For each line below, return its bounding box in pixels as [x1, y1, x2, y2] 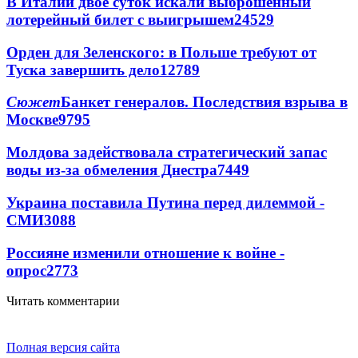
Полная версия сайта [6, 340, 120, 355]
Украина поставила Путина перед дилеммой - [6, 193, 324, 211]
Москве [6, 111, 58, 129]
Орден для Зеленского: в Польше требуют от [6, 43, 316, 61]
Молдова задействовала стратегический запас [6, 144, 327, 161]
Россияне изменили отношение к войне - [6, 244, 284, 261]
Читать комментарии [6, 294, 120, 308]
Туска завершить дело [6, 61, 160, 78]
